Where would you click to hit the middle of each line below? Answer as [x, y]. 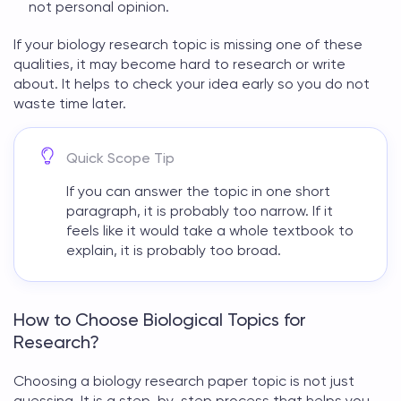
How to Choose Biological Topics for [160, 320]
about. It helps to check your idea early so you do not [192, 84]
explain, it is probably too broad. [174, 250]
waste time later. [70, 103]
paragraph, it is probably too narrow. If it [200, 211]
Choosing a [53, 381]
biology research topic [132, 44]
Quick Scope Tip [120, 158]
